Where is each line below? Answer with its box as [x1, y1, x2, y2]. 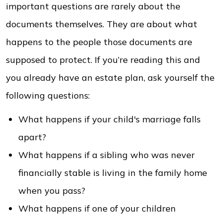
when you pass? [18, 185, 88, 196]
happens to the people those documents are [6, 36, 192, 48]
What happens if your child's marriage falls [18, 113, 201, 125]
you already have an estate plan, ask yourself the [6, 72, 215, 83]
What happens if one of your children [18, 203, 176, 214]
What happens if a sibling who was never [18, 149, 195, 161]
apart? [18, 131, 49, 143]
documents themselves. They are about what [6, 18, 197, 30]
